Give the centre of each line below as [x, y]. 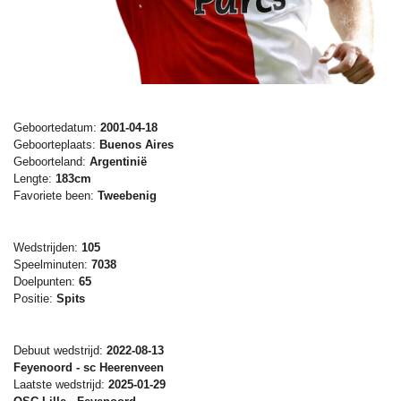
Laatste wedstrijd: [61, 385]
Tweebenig [125, 196]
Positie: [35, 299]
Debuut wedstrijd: [60, 351]
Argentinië [118, 162]
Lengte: [34, 179]
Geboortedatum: [57, 128]
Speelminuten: [52, 265]
